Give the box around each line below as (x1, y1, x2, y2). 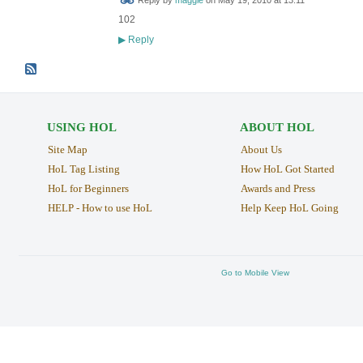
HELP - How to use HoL (47, 202, 152, 215)
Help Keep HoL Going (240, 202, 339, 215)
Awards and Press (240, 182, 315, 195)
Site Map (47, 143, 88, 156)
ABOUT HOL (239, 121, 314, 135)
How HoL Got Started (240, 163, 335, 176)
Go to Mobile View (221, 268, 289, 278)
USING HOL (46, 121, 117, 135)
